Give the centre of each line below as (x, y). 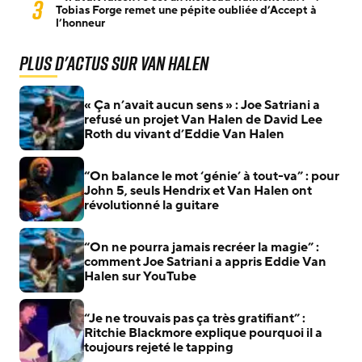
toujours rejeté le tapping (159, 347)
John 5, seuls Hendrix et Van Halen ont (198, 190)
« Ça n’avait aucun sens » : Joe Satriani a (202, 105)
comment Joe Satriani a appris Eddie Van (205, 261)
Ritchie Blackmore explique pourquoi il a (203, 333)
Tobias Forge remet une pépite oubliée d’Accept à (186, 10)
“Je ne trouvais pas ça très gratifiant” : (195, 318)
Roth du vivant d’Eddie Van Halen (184, 134)
